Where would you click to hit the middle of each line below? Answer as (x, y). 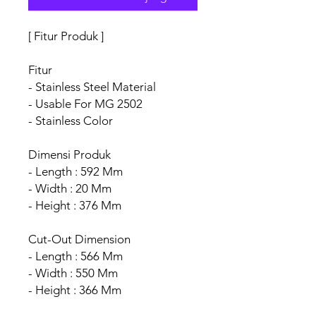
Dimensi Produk (69, 154)
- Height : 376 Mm (75, 205)
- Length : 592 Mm (75, 171)
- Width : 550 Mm (73, 273)
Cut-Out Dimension (79, 239)
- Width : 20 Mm (70, 188)
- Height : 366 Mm (75, 290)
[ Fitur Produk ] (66, 36)
